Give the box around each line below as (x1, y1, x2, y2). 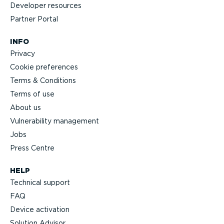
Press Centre (10, 144, 54, 152)
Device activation (10, 205, 69, 214)
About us (10, 103, 41, 112)
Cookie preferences (10, 63, 78, 71)
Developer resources (10, 1, 81, 10)
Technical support (10, 178, 70, 187)
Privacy (10, 49, 35, 58)
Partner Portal (10, 15, 58, 23)
